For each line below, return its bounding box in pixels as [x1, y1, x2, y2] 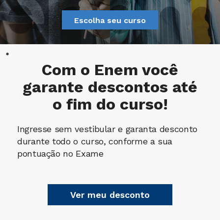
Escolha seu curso [74, 16, 146, 25]
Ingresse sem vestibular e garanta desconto [17, 124, 197, 134]
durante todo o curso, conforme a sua [17, 136, 173, 146]
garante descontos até [23, 78, 197, 96]
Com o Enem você [42, 60, 178, 79]
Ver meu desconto [70, 190, 150, 200]
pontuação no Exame [17, 148, 104, 159]
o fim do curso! [52, 95, 168, 113]
